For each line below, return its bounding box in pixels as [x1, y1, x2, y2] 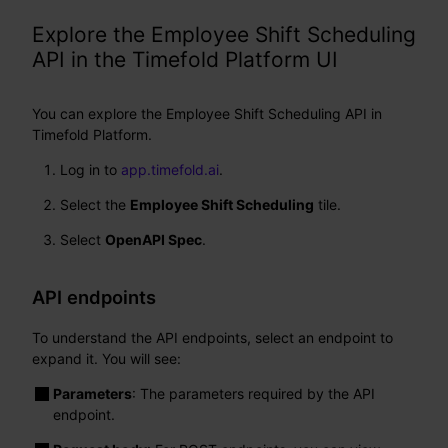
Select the [60, 195, 130, 213]
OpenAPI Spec [105, 230, 202, 248]
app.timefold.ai [121, 160, 219, 178]
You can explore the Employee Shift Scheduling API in [32, 104, 382, 122]
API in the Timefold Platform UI [32, 47, 338, 73]
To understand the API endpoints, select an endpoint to [32, 328, 393, 346]
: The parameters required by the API [132, 384, 375, 402]
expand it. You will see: [32, 349, 181, 367]
